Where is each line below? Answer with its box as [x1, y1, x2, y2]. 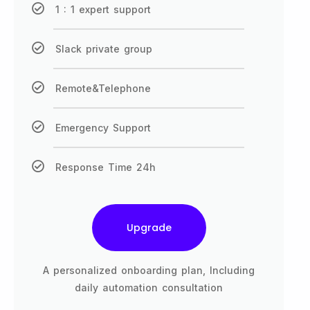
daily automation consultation [75, 282, 223, 294]
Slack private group [55, 43, 152, 55]
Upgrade [126, 221, 172, 235]
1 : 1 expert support [55, 3, 151, 16]
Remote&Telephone [55, 82, 151, 95]
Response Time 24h [55, 161, 156, 174]
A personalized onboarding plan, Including [43, 264, 255, 277]
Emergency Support [55, 122, 151, 134]
